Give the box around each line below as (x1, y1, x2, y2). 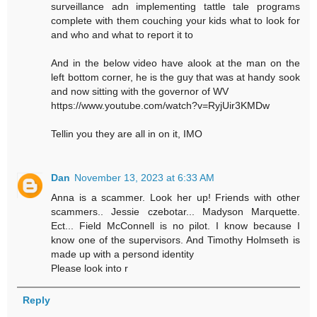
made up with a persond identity (51, 248, 195, 260)
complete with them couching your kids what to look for (51, 15, 300, 27)
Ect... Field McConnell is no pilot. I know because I (51, 220, 300, 232)
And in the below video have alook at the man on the (51, 57, 300, 69)
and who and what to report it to (51, 29, 194, 41)
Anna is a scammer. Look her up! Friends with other (51, 192, 300, 204)
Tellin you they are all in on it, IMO (51, 128, 203, 140)
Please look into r (51, 263, 129, 275)
